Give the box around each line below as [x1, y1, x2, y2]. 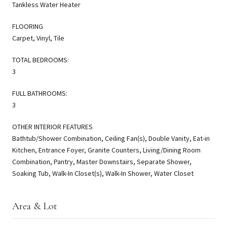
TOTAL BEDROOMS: [12, 55, 69, 64]
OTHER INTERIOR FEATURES [12, 122, 93, 131]
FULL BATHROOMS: [12, 88, 67, 98]
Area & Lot [12, 200, 57, 212]
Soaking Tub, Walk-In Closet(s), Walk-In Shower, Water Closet [12, 168, 194, 178]
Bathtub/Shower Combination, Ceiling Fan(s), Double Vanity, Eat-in [12, 133, 210, 143]
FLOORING [12, 21, 43, 31]
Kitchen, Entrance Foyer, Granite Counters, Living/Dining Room [12, 145, 201, 155]
